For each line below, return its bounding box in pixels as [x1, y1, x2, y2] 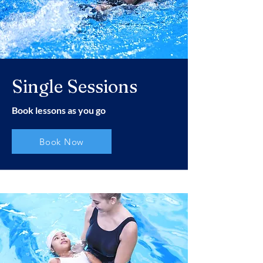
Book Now [39, 136, 84, 147]
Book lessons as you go [12, 104, 106, 116]
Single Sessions [12, 76, 137, 98]
